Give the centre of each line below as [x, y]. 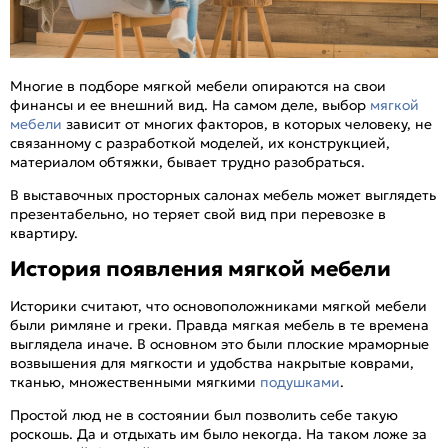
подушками [300, 381]
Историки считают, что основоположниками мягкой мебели [218, 305]
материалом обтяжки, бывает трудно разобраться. [187, 161]
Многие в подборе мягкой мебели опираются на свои [198, 85]
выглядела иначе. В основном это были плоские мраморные [219, 343]
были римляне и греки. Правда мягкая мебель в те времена [219, 324]
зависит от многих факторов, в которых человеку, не [247, 123]
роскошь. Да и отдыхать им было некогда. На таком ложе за [218, 433]
